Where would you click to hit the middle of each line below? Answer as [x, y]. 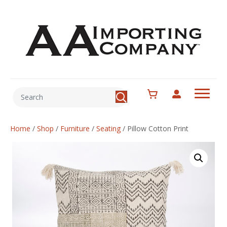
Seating [108, 128]
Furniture [75, 128]
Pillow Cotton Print [157, 128]
